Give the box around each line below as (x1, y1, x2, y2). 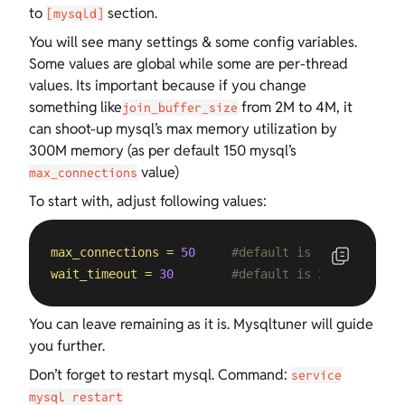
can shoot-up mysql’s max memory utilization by (28, 119, 337, 138)
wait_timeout (50, 267, 137, 281)
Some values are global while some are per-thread (28, 54, 348, 73)
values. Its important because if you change (28, 76, 306, 95)
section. (103, 4, 157, 23)
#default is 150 (231, 245, 340, 259)
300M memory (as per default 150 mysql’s (28, 141, 297, 160)
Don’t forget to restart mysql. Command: (28, 365, 291, 384)
